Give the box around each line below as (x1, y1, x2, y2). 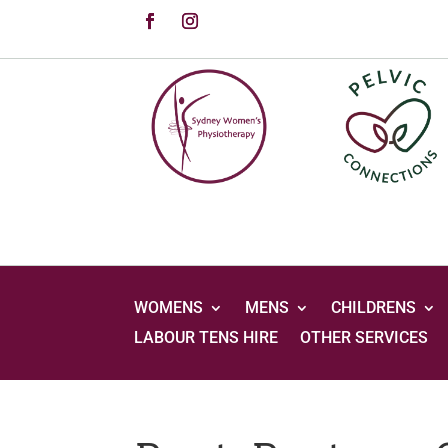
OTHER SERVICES (300, 328, 429, 348)
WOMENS (134, 298, 204, 318)
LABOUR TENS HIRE (134, 328, 279, 348)
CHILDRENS (331, 298, 417, 318)
